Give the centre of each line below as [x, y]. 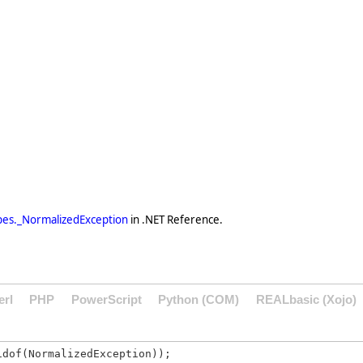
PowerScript [106, 299]
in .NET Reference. [175, 219]
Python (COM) [199, 299]
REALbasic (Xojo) [306, 299]
